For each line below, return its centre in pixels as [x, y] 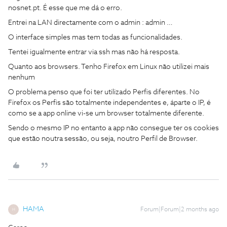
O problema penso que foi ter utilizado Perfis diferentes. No [104, 92]
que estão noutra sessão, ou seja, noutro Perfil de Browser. [103, 139]
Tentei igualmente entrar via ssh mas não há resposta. [94, 52]
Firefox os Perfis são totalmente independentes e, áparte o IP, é [109, 103]
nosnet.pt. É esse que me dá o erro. [65, 8]
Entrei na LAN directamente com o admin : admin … [91, 23]
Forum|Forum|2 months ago [180, 210]
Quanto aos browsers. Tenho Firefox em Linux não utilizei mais [109, 67]
